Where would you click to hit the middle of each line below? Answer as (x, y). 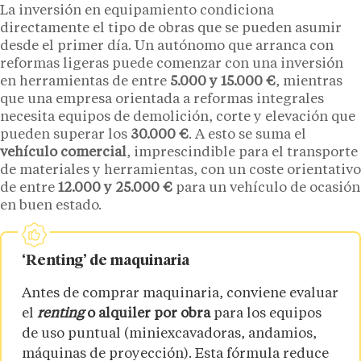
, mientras (309, 82)
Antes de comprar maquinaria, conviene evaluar (180, 294)
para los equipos (266, 314)
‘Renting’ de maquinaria (106, 261)
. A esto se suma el (247, 135)
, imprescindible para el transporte (242, 153)
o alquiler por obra (147, 314)
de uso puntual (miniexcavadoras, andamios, (169, 334)
